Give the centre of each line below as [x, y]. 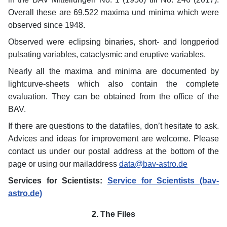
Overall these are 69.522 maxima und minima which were [113, 12]
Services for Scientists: [58, 180]
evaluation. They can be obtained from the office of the [113, 96]
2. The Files [113, 214]
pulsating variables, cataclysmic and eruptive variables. [107, 54]
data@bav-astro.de [153, 164]
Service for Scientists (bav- [163, 180]
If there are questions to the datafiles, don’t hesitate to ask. [113, 126]
